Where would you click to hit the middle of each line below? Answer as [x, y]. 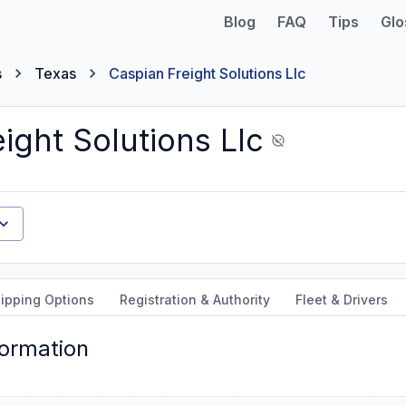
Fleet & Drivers [342, 300]
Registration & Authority [195, 300]
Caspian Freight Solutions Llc [207, 73]
